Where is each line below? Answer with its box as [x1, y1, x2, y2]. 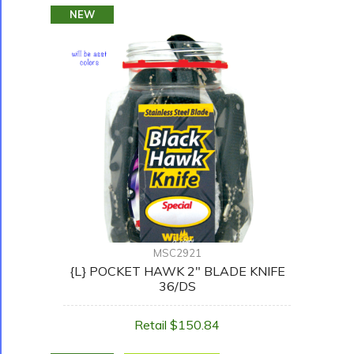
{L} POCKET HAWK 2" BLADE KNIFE [69, 263, 285, 280]
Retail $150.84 [134, 317, 220, 333]
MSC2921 [153, 247, 201, 260]
